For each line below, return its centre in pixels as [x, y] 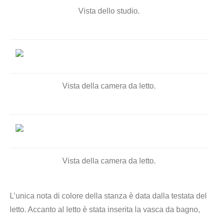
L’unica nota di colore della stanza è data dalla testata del [108, 196]
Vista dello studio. [109, 11]
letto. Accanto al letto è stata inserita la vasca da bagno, [105, 209]
